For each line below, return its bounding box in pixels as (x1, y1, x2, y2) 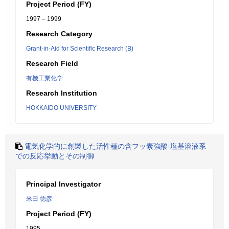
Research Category (26, 30, 93, 38)
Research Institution (26, 89, 97, 97)
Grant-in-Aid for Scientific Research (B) (26, 45, 133, 52)
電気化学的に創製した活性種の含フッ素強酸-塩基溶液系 (25, 142, 206, 150)
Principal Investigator (26, 180, 101, 188)
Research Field (26, 59, 78, 67)
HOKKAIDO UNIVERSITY (26, 104, 97, 111)
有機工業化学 (26, 75, 63, 82)
